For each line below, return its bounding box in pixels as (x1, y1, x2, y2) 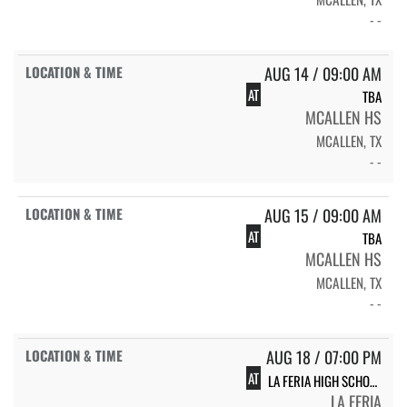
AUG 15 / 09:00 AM (264, 203, 382, 228)
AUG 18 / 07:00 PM (266, 345, 382, 370)
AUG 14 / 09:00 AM (264, 62, 382, 86)
